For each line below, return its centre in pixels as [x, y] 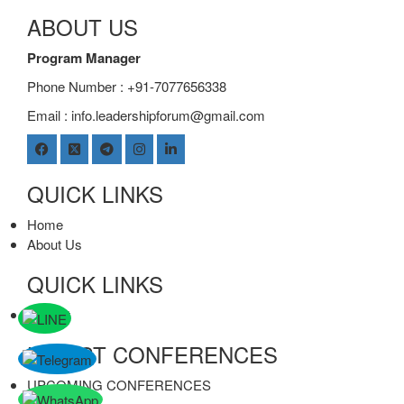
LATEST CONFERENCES [152, 354]
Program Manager [84, 58]
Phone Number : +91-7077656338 [127, 87]
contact [49, 315]
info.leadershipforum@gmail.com [168, 115]
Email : [49, 115]
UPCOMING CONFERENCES [119, 385]
